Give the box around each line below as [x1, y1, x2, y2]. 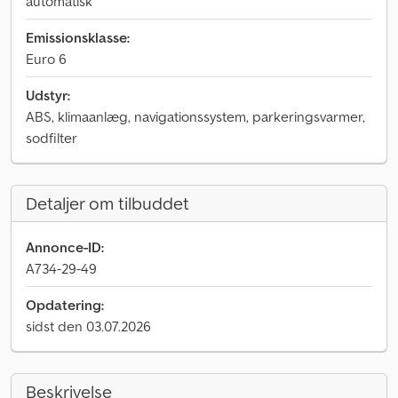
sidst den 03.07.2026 [26, 317, 151, 335]
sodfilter [26, 129, 77, 147]
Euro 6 [26, 50, 67, 68]
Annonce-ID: [26, 238, 104, 256]
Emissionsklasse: [26, 28, 130, 46]
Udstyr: [26, 86, 70, 104]
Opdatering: [26, 296, 104, 314]
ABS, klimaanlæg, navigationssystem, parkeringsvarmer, [26, 107, 365, 125]
